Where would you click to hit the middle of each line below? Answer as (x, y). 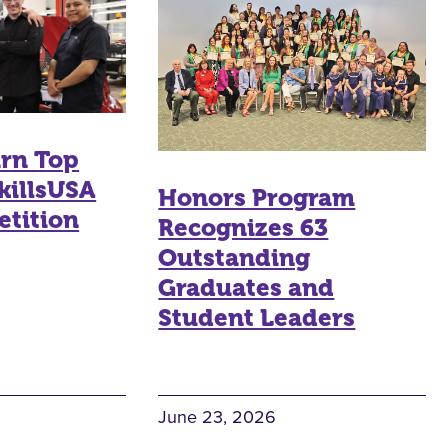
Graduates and (246, 288)
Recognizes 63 (243, 228)
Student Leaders (257, 318)
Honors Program (257, 198)
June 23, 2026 (217, 417)
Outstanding (234, 258)
